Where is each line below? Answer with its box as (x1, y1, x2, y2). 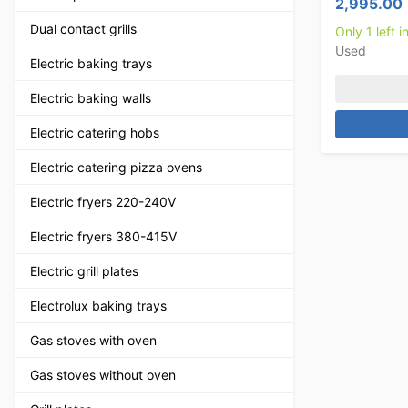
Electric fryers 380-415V (30, 228, 177, 244)
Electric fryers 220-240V (30, 193, 176, 209)
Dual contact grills (30, 20, 137, 36)
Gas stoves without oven (30, 366, 176, 382)
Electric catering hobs (30, 124, 159, 140)
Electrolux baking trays (30, 297, 167, 313)
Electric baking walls (30, 89, 151, 106)
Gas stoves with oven (30, 331, 157, 348)
